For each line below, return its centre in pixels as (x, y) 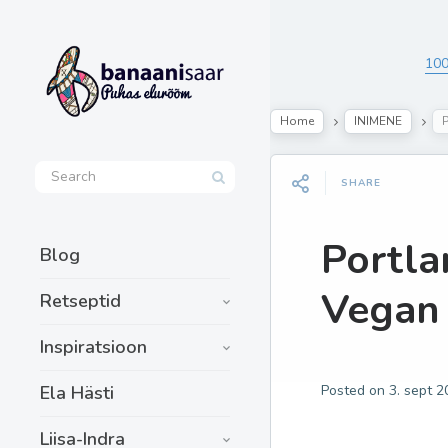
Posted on (355, 390)
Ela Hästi (77, 392)
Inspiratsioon (93, 346)
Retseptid (80, 300)
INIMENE (378, 121)
